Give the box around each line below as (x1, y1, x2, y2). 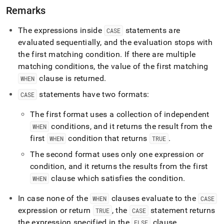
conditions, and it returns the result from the (49, 121, 212, 131)
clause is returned (37, 73, 104, 83)
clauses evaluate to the (109, 193, 198, 203)
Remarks (6, 4, 46, 16)
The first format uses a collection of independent (30, 109, 209, 119)
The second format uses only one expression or (30, 149, 204, 159)
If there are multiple (122, 49, 196, 59)
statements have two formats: (37, 89, 149, 99)
